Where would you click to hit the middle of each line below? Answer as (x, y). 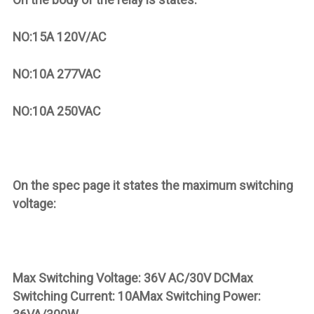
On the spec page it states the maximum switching (152, 185)
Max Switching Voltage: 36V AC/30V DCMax (132, 278)
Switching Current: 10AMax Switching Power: (136, 296)
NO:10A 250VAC (56, 111)
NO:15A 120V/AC (59, 37)
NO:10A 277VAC (56, 74)
